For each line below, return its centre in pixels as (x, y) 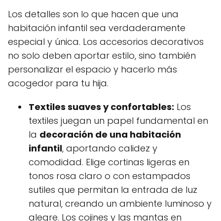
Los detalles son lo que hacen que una (93, 14)
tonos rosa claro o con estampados (110, 176)
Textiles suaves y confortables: (101, 107)
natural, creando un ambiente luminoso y (120, 203)
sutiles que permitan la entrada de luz (113, 190)
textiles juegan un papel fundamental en (118, 121)
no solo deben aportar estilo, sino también (102, 55)
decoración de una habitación (110, 134)
